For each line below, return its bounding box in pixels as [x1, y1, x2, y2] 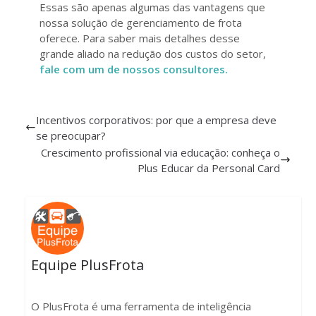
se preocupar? [36, 128, 106, 142]
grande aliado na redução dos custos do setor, [39, 46, 266, 61]
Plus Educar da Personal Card [138, 160, 280, 175]
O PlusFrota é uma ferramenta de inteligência [30, 299, 251, 314]
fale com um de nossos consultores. [39, 61, 228, 76]
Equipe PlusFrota [30, 255, 144, 275]
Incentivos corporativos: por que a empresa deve [36, 112, 276, 127]
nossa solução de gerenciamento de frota [39, 15, 242, 30]
